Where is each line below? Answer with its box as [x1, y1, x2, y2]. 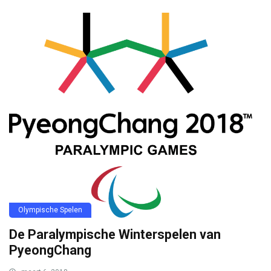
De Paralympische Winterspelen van [9, 226, 221, 242]
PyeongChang [9, 242, 91, 258]
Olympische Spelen [18, 205, 82, 214]
